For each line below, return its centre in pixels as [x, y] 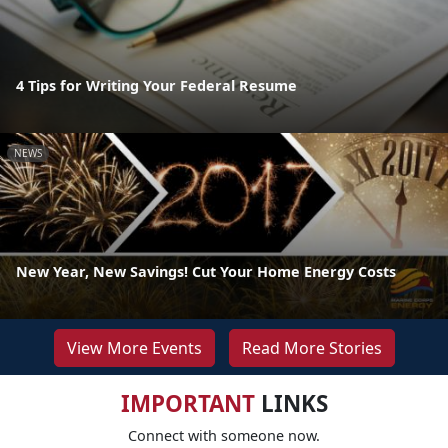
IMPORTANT [187, 403]
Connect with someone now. [224, 435]
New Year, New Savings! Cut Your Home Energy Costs [206, 271]
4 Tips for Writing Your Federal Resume [156, 85]
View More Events [134, 347]
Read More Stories [311, 347]
